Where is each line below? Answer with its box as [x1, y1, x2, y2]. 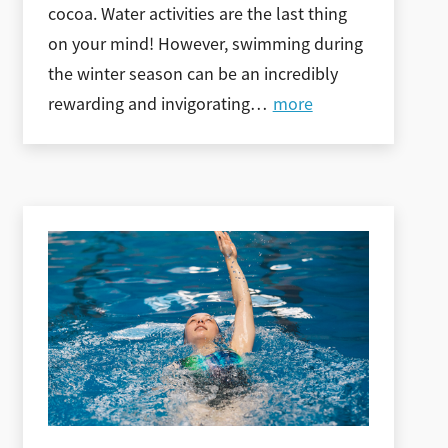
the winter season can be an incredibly [48, 62, 339, 85]
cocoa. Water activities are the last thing [48, 2, 348, 25]
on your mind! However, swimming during [48, 32, 364, 55]
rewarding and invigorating [48, 92, 251, 115]
